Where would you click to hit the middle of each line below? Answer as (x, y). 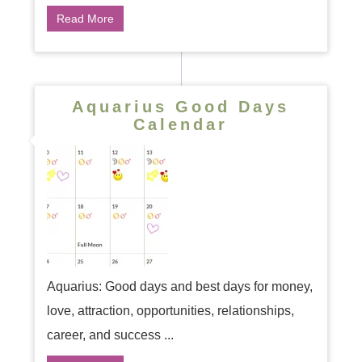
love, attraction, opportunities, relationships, (170, 311)
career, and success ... (110, 335)
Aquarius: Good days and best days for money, (179, 286)
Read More (85, 19)
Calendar (181, 124)
